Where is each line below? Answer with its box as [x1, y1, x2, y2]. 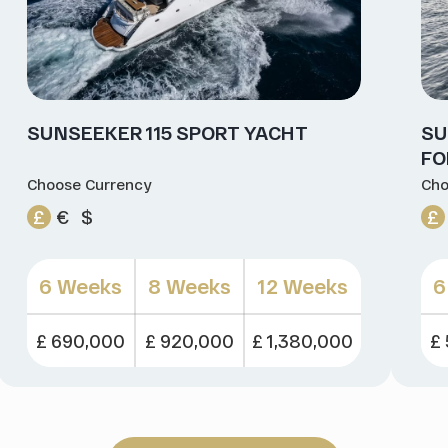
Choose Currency [26, 175, 151, 194]
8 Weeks [147, 274, 231, 299]
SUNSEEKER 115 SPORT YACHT [26, 121, 308, 145]
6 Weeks [38, 274, 122, 299]
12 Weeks [257, 274, 349, 299]
